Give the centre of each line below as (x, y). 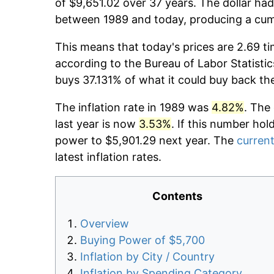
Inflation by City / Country (147, 257)
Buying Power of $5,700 (143, 240)
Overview (105, 224)
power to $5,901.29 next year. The (146, 141)
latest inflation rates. (108, 157)
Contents (177, 196)
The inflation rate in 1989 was (133, 108)
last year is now (97, 124)
